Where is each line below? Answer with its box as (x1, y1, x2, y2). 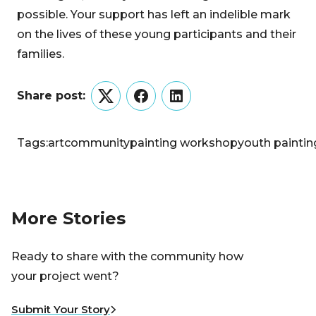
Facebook (140, 97, 198, 111)
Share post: (17, 89, 85, 102)
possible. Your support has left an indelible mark (17, 8, 291, 21)
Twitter (104, 97, 146, 111)
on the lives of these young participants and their (17, 28, 296, 41)
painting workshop (130, 136, 238, 150)
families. (17, 47, 64, 61)
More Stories (11, 208, 126, 229)
